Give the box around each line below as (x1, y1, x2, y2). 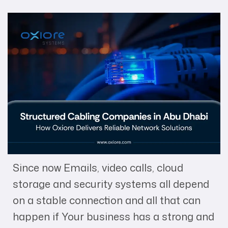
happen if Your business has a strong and (13, 209, 214, 224)
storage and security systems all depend (13, 177, 209, 191)
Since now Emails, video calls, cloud (13, 160, 183, 175)
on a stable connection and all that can (13, 193, 201, 208)
